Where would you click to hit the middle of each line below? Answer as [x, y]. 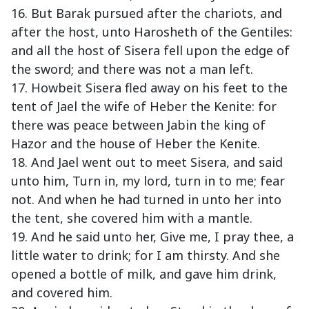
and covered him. [62, 293]
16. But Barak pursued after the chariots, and [147, 13]
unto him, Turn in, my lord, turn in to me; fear [148, 181]
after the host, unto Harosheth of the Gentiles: [152, 32]
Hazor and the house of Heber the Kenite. [136, 144]
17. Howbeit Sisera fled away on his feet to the [149, 88]
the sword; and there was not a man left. [132, 69]
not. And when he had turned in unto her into [146, 200]
